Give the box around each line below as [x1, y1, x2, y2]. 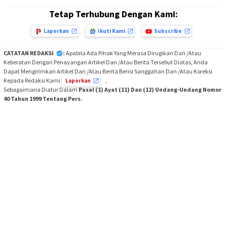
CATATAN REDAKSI [4, 49, 54, 57]
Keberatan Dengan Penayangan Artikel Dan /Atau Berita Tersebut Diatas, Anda [4, 58, 208, 66]
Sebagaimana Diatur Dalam [4, 85, 79, 93]
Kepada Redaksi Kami [4, 76, 61, 84]
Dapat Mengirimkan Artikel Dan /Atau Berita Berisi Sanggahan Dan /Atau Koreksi [4, 67, 212, 75]
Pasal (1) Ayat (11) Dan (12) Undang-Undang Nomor [79, 85, 221, 93]
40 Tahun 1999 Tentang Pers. [4, 94, 83, 102]
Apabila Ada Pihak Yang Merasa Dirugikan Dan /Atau [65, 49, 201, 57]
